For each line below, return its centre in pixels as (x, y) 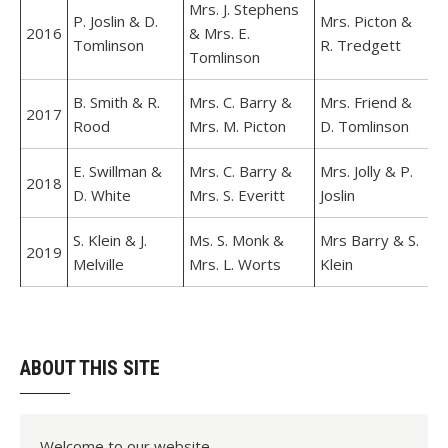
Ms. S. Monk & (236, 240)
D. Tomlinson (364, 126)
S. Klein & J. (110, 240)
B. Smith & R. (116, 102)
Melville (98, 264)
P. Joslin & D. (115, 21)
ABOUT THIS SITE (90, 368)
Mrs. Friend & (366, 102)
